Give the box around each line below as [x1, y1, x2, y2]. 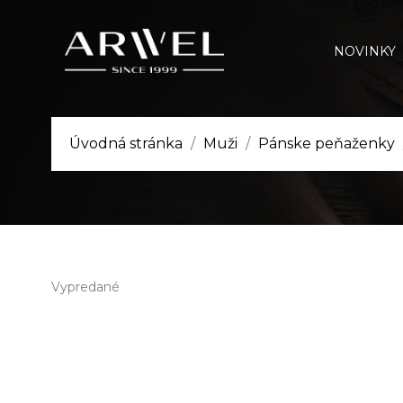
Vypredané [51, 279, 120, 295]
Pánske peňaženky [258, 135, 395, 152]
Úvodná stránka [69, 135, 183, 152]
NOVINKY [334, 43, 396, 59]
